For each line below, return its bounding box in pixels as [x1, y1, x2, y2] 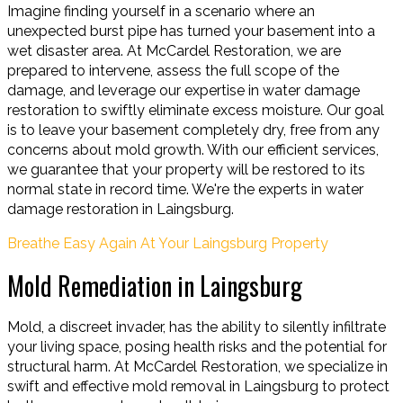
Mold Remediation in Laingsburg [7, 267, 302, 305]
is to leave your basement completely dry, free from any [7, 121, 380, 139]
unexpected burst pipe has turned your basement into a [7, 22, 375, 40]
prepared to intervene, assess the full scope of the [7, 62, 339, 80]
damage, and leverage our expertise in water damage [7, 82, 360, 100]
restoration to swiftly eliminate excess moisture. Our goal [7, 102, 384, 120]
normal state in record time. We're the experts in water [7, 181, 363, 199]
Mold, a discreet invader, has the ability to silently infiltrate [7, 318, 386, 336]
